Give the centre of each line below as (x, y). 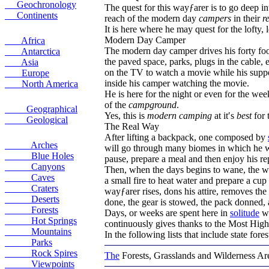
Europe (27, 73)
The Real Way (132, 126)
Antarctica (32, 51)
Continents (31, 15)
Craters (32, 188)
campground (153, 105)
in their (247, 18)
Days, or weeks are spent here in (167, 213)
